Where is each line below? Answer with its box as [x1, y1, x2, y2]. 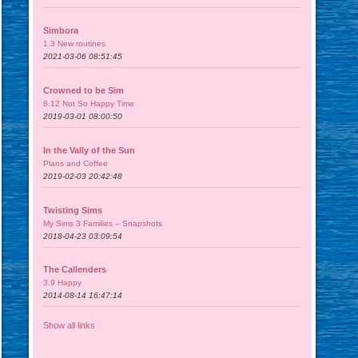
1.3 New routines [43, 38, 106, 48]
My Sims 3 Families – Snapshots [43, 218, 163, 228]
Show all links [43, 320, 96, 331]
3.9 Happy [43, 278, 82, 288]
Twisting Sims [43, 205, 103, 215]
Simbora [43, 25, 79, 35]
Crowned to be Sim [43, 85, 125, 95]
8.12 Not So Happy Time [43, 98, 135, 108]
